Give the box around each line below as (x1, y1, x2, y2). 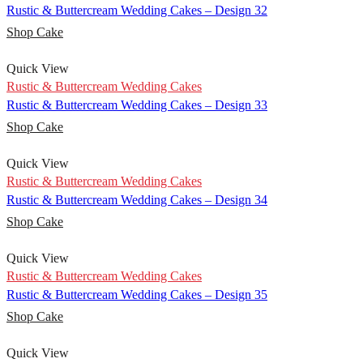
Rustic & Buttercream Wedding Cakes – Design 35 (6, 288, 267, 302)
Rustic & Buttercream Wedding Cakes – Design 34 (6, 193, 267, 207)
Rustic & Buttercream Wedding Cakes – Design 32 (6, 3, 267, 18)
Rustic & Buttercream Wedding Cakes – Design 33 (6, 98, 267, 113)
